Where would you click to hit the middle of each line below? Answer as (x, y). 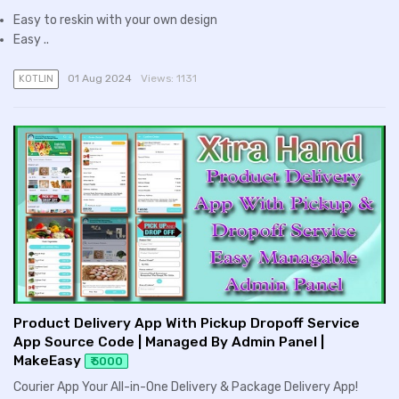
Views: (158, 78)
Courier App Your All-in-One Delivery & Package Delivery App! (186, 387)
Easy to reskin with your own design (115, 20)
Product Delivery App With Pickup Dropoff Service (187, 323)
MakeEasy (47, 360)
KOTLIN (36, 78)
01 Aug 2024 (99, 78)
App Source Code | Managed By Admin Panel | (169, 342)
